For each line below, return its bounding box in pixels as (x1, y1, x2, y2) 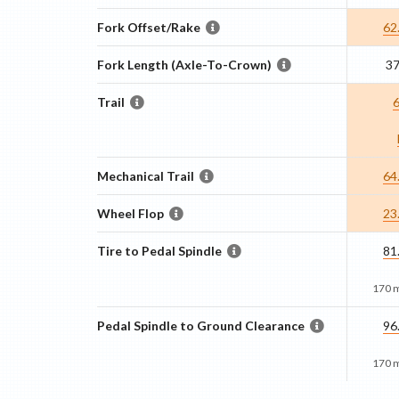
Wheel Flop (96, 206, 164, 221)
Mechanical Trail (96, 168, 194, 183)
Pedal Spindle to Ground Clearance (96, 318, 305, 333)
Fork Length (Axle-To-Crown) (96, 57, 272, 72)
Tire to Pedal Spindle (96, 243, 222, 258)
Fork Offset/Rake (96, 20, 200, 35)
